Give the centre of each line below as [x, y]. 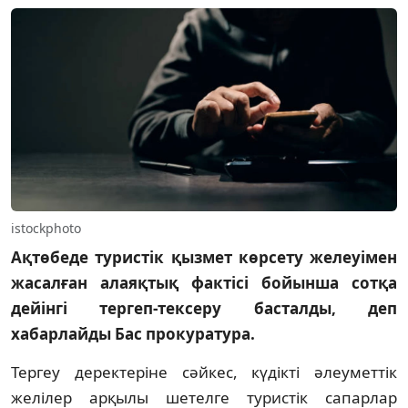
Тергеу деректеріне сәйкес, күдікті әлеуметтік [204, 372]
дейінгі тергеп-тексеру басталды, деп [204, 308]
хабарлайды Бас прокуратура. [133, 333]
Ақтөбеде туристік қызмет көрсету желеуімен [204, 257]
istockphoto [46, 228]
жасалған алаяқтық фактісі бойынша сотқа [204, 282]
